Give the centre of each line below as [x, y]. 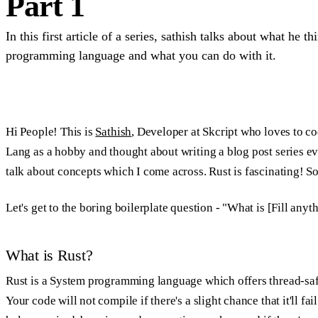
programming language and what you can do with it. [141, 55]
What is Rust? [49, 255]
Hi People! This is [51, 131]
